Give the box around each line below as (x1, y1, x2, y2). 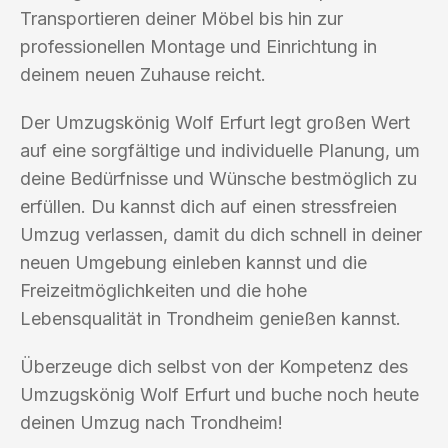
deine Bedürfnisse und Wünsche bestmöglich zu (20, 167, 417, 189)
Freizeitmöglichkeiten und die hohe (20, 279, 307, 301)
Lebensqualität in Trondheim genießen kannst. (20, 307, 401, 329)
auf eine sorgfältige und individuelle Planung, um (20, 139, 420, 161)
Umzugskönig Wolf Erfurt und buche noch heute (20, 383, 419, 405)
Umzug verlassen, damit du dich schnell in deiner (20, 223, 422, 245)
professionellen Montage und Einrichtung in (20, 35, 377, 57)
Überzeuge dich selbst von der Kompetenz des (20, 355, 408, 377)
